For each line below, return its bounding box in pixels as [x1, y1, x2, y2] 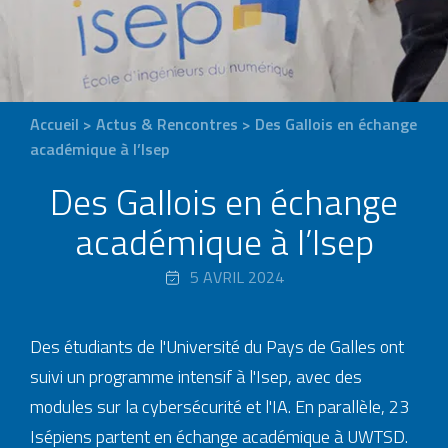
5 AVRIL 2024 [189, 265, 284, 289]
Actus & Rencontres [96, 112, 238, 136]
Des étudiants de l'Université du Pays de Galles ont [30, 333, 404, 360]
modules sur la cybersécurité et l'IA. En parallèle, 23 [30, 393, 409, 420]
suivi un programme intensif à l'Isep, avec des [30, 363, 362, 390]
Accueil [30, 112, 79, 136]
